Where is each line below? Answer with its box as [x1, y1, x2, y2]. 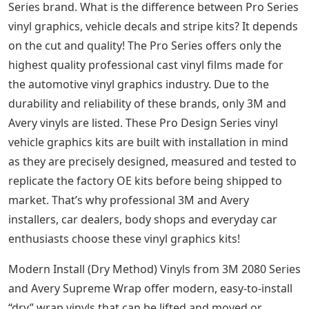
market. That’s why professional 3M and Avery [8, 192, 249, 208]
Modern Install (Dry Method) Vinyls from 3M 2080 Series [8, 261, 301, 277]
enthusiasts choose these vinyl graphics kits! [8, 231, 240, 247]
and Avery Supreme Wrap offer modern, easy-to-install [8, 281, 292, 297]
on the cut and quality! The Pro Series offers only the [8, 38, 281, 54]
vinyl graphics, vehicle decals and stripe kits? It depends [8, 19, 298, 34]
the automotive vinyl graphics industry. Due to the [8, 77, 269, 92]
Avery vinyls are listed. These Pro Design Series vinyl [8, 115, 278, 131]
